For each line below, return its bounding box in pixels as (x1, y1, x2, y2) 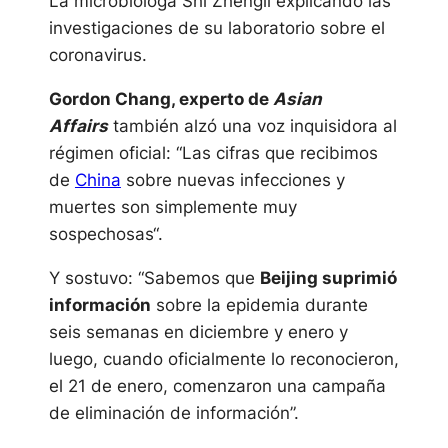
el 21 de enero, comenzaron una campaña (48, 376, 386, 396)
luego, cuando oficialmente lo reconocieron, (48, 349, 399, 369)
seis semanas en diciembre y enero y (48, 322, 348, 342)
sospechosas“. (48, 224, 163, 244)
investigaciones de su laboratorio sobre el (48, 18, 385, 38)
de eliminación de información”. (48, 403, 299, 423)
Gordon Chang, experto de (48, 89, 273, 109)
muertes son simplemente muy (48, 197, 297, 217)
